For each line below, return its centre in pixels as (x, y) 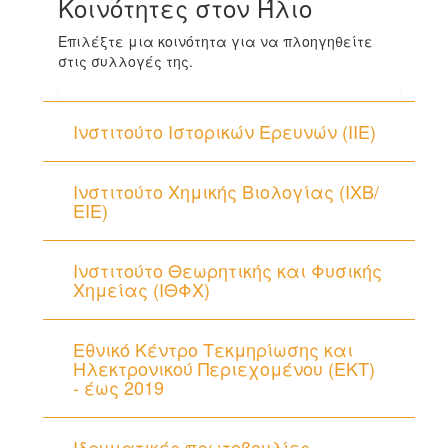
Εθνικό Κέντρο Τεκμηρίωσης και (213, 349)
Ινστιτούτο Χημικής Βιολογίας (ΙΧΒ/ (226, 191)
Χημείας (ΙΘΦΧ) (141, 289)
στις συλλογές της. (125, 61)
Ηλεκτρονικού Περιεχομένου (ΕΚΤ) (224, 368)
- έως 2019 (118, 387)
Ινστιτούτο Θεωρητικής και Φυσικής (227, 270)
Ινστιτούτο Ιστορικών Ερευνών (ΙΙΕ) (224, 131)
